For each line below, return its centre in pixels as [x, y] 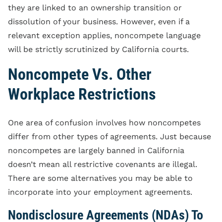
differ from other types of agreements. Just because [110, 136]
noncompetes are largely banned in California [96, 150]
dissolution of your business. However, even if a [99, 21]
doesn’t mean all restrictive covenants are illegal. [103, 164]
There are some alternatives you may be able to [100, 178]
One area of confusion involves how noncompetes [104, 122]
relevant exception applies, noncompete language [104, 35]
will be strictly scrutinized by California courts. [98, 49]
